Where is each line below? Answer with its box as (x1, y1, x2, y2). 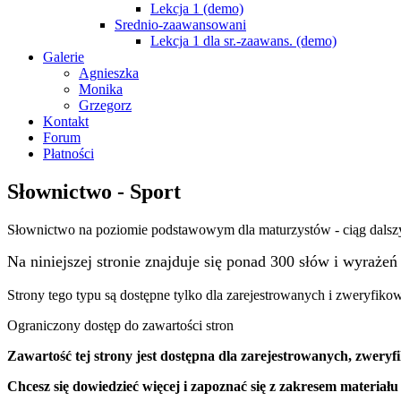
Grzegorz (79, 98, 132, 113)
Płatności (43, 146, 94, 161)
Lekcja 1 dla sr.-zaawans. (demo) (150, 33, 337, 48)
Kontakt (43, 114, 89, 129)
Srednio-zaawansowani (115, 17, 246, 32)
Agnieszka (79, 65, 139, 81)
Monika (79, 81, 123, 97)
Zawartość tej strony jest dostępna (7, 347, 215, 363)
